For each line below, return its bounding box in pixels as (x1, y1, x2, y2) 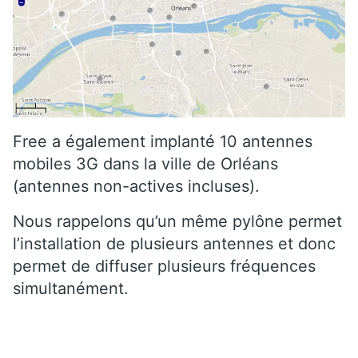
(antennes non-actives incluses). (13, 177, 260, 197)
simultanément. (13, 279, 129, 299)
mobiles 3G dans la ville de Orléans (13, 154, 278, 174)
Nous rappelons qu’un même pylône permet (13, 212, 342, 232)
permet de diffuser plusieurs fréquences (13, 257, 316, 276)
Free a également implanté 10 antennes (13, 132, 312, 152)
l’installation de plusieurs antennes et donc (13, 234, 336, 254)
